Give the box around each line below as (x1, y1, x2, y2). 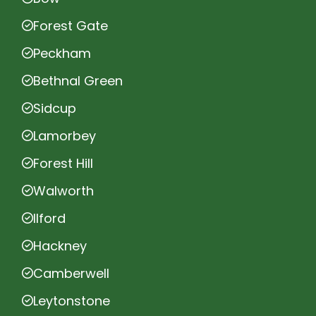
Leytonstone (33, 291, 110, 310)
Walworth (33, 181, 94, 200)
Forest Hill (33, 154, 93, 172)
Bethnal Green (33, 71, 123, 90)
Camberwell (33, 264, 109, 282)
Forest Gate (33, 16, 108, 35)
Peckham (33, 44, 91, 62)
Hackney (33, 236, 87, 255)
